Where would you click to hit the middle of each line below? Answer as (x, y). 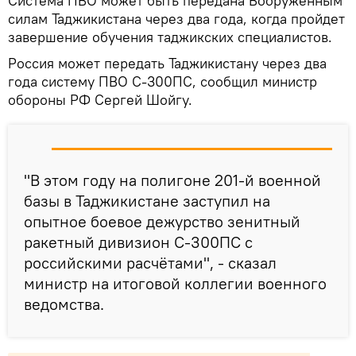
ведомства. (64, 304)
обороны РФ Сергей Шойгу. (100, 100)
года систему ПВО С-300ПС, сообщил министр (163, 82)
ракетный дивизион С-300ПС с (138, 242)
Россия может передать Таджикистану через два (167, 64)
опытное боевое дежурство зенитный (162, 222)
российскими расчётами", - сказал (150, 263)
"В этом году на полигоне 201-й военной (172, 180)
